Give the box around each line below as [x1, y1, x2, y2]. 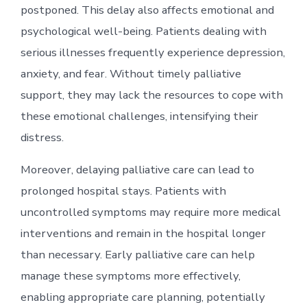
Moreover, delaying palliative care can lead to [20, 161, 254, 177]
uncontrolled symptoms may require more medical [20, 204, 281, 220]
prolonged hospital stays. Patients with [20, 182, 226, 199]
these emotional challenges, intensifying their [20, 108, 258, 124]
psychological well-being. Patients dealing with [20, 23, 267, 39]
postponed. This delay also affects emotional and [20, 1, 274, 18]
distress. [20, 129, 64, 145]
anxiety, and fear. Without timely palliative [20, 65, 241, 82]
